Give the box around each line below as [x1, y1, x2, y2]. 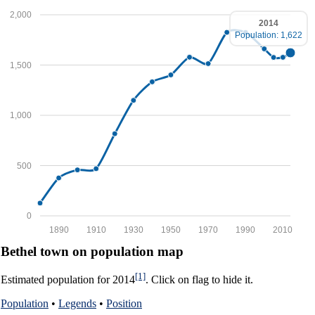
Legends [58, 297, 96, 309]
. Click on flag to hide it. [146, 273, 253, 285]
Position [106, 297, 142, 309]
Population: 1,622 [235, 30, 302, 40]
